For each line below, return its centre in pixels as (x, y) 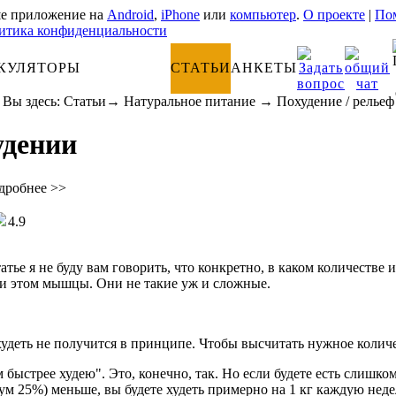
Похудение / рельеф (335, 101)
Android (130, 15)
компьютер (263, 15)
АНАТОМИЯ (126, 68)
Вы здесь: (33, 101)
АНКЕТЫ (264, 68)
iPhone (180, 15)
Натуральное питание (189, 101)
